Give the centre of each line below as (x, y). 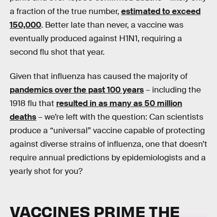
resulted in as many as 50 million (119, 103)
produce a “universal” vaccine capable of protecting (107, 130)
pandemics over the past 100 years (77, 90)
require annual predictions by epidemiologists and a (108, 157)
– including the (172, 90)
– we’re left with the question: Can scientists (120, 117)
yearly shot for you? (46, 171)
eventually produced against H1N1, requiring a (96, 39)
